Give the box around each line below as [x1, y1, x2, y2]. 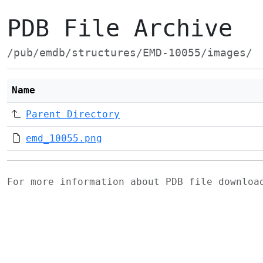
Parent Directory [26, 109, 120, 120]
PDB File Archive [7, 15, 232, 42]
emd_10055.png [26, 133, 102, 144]
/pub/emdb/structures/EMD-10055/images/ [7, 47, 252, 59]
